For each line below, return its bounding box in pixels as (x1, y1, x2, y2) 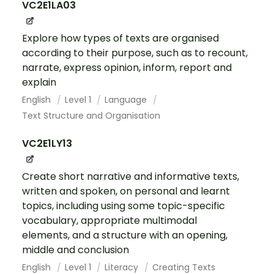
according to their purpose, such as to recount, (22, 45, 248, 60)
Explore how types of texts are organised (22, 31, 219, 45)
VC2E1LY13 (22, 136, 72, 150)
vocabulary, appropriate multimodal (22, 213, 197, 228)
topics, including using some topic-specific (22, 198, 225, 213)
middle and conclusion (22, 242, 129, 257)
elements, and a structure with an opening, (22, 228, 228, 242)
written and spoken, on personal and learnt (22, 183, 230, 198)
